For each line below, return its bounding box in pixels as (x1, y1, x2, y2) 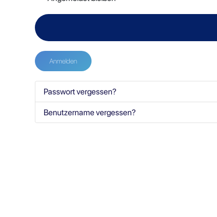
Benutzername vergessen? (44, 107, 136, 117)
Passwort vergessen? (44, 86, 116, 96)
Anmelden (49, 57, 77, 65)
